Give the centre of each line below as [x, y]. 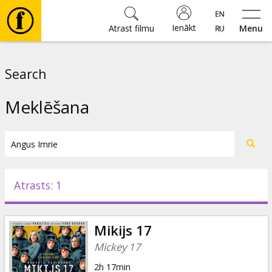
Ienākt [184, 28]
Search [25, 74]
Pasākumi [52, 202]
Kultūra [46, 166]
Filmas [42, 59]
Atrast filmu [131, 28]
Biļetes [43, 130]
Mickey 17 [117, 246]
